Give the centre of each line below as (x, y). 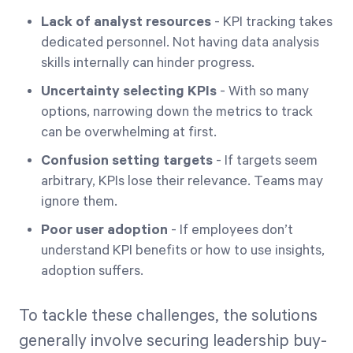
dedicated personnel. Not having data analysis (180, 43)
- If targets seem (265, 161)
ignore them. (79, 202)
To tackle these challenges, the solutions (168, 316)
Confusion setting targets (127, 161)
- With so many (263, 91)
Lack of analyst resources (126, 22)
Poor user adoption (104, 230)
